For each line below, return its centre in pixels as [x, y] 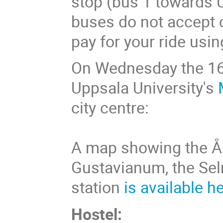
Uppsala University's [145, 88]
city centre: [110, 108]
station [98, 187]
